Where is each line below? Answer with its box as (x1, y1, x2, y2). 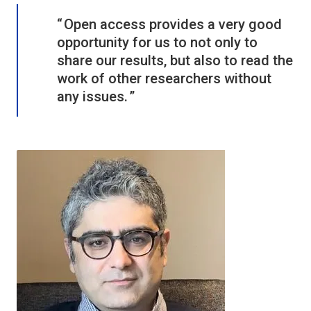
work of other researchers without (57, 69, 271, 87)
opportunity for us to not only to (57, 33, 258, 51)
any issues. (57, 87, 128, 105)
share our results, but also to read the (57, 51, 293, 69)
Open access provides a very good (64, 15, 283, 33)
